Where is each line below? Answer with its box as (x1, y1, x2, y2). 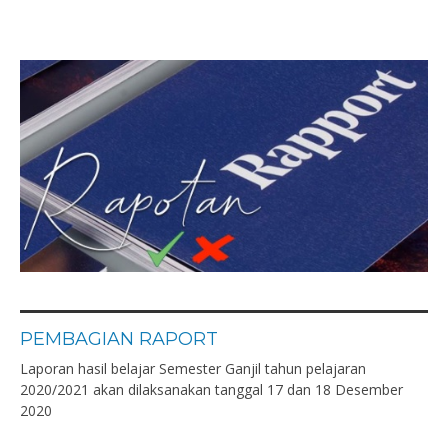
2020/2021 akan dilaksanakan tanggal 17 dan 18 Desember (20, 380, 403, 399)
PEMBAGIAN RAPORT (20, 328, 218, 350)
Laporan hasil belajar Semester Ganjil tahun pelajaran (20, 359, 366, 378)
